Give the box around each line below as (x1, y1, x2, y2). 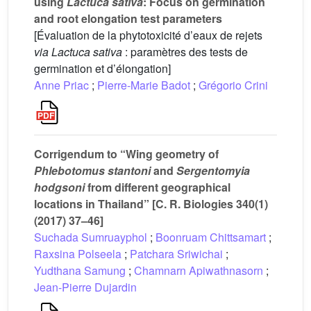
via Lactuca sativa (34, 44, 122, 60)
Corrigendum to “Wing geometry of (34, 146, 219, 162)
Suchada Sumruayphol (34, 229, 147, 245)
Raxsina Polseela (34, 246, 121, 262)
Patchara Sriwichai (130, 246, 223, 262)
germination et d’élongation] (34, 60, 171, 76)
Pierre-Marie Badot (97, 77, 190, 93)
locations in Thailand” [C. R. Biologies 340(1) (34, 196, 268, 212)
